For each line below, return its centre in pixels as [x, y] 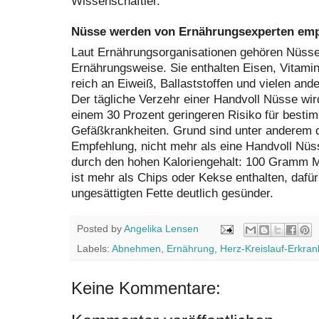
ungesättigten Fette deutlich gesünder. [172, 193]
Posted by [100, 229]
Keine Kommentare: [146, 288]
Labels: [94, 248]
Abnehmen [136, 248]
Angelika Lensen [161, 229]
